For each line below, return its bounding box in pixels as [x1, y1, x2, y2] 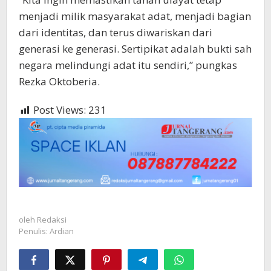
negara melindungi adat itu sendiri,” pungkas [19, 58, 237, 73]
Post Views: [33, 103, 86, 117]
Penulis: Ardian [19, 226, 74, 237]
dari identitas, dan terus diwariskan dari [19, 25, 212, 40]
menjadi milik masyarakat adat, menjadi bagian [19, 9, 251, 24]
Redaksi [37, 214, 67, 226]
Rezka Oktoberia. [19, 74, 100, 89]
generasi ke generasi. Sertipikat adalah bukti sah [19, 42, 252, 56]
